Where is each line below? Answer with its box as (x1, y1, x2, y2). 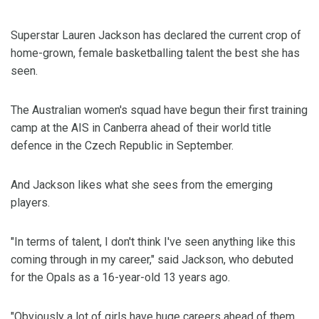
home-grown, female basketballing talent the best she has (11, 46, 300, 61)
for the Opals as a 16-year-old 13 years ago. (11, 271, 230, 285)
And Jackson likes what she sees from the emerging (11, 178, 273, 192)
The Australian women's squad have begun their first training (11, 103, 308, 117)
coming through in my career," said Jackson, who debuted (11, 253, 293, 267)
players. (11, 196, 50, 210)
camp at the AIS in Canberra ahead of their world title (11, 121, 271, 135)
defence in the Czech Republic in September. (11, 139, 234, 153)
